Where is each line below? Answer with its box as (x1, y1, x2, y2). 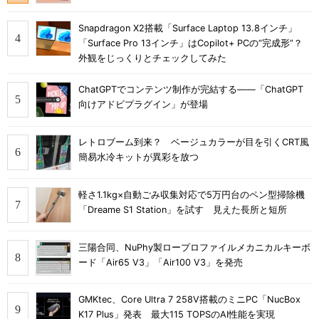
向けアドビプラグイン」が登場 (78, 99, 208, 110)
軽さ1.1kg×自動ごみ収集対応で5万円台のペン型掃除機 (78, 189, 305, 200)
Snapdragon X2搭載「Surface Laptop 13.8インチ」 (78, 22, 297, 33)
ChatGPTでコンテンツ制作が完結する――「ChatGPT (78, 84, 303, 95)
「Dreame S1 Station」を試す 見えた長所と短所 (78, 204, 287, 215)
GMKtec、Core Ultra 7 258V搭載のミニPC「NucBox (78, 294, 300, 305)
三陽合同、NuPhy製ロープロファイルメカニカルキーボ (78, 241, 310, 253)
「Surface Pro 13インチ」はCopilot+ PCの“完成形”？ (78, 37, 312, 48)
